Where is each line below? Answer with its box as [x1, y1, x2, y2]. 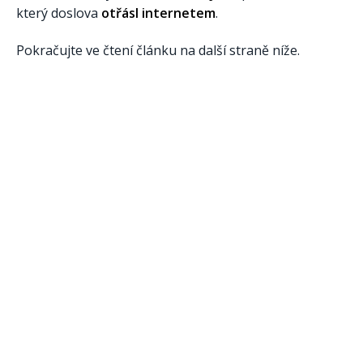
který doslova [16, 4, 101, 23]
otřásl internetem [101, 4, 216, 23]
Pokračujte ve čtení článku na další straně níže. [16, 41, 300, 59]
